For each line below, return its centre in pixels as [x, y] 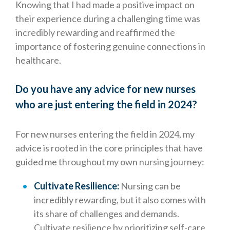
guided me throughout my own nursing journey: [110, 162]
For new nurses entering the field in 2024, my [105, 134]
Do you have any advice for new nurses [106, 89]
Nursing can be [151, 186]
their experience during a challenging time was [108, 19]
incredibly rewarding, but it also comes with [120, 200]
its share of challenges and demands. [107, 214]
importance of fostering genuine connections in [110, 46]
